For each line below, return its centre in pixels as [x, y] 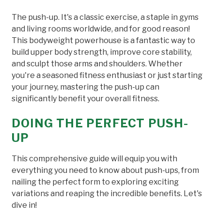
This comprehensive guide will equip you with [94, 158]
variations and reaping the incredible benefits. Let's [107, 193]
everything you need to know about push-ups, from [105, 170]
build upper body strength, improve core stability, [102, 52]
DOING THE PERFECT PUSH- [100, 123]
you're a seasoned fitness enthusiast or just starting [107, 75]
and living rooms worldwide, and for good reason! [101, 29]
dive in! [24, 205]
